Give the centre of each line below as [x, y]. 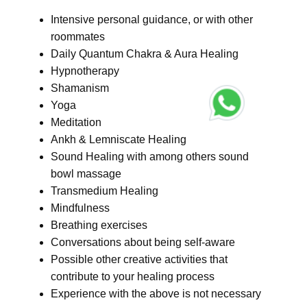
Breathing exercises [99, 225]
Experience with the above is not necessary [156, 294]
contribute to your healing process [133, 277]
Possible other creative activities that [139, 259]
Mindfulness [80, 208]
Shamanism [80, 88]
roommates [78, 37]
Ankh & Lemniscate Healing [119, 139]
